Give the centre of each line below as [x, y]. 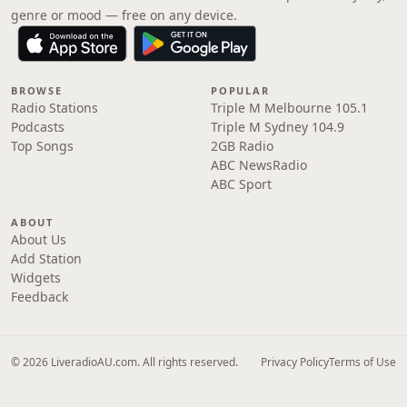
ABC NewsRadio [259, 165]
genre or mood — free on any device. [124, 15]
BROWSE [37, 90]
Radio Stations [55, 108]
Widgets [36, 278]
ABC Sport [241, 184]
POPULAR [240, 90]
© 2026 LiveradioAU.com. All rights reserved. [124, 362]
